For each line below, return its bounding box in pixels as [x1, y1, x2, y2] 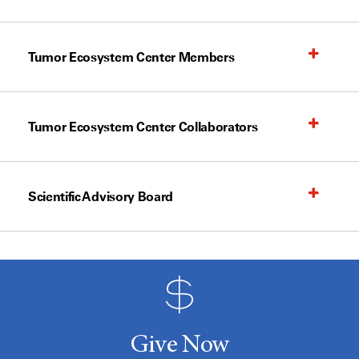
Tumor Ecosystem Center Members [28, 49, 235, 65]
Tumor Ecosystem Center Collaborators [28, 119, 258, 135]
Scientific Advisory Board [28, 188, 173, 204]
